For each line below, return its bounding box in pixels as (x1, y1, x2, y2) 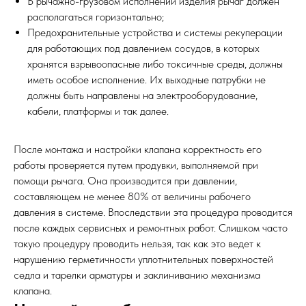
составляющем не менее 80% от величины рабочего (14, 190, 251, 203)
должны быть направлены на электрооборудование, (27, 89, 258, 102)
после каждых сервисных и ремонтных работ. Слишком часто (14, 221, 288, 234)
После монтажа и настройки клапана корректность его (14, 143, 262, 156)
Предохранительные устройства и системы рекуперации (27, 26, 283, 39)
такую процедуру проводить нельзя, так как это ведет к (14, 237, 261, 250)
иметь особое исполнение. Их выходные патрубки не (27, 73, 266, 86)
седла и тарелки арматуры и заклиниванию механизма (14, 268, 260, 281)
